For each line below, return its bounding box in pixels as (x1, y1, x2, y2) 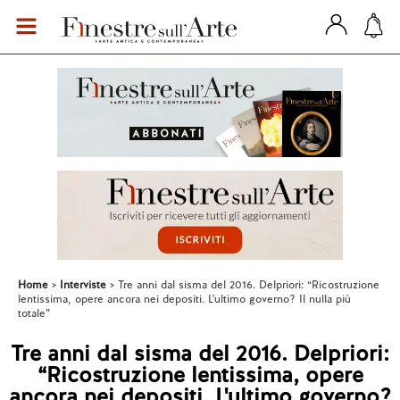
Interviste (60, 278, 106, 292)
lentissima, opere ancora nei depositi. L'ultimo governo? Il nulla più (18, 292, 351, 306)
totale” (18, 306, 50, 321)
